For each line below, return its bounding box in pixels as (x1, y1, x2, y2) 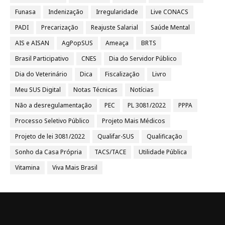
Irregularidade (96, 7, 138, 16)
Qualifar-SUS (97, 132, 134, 141)
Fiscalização (105, 69, 140, 78)
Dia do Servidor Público (109, 54, 177, 63)
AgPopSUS (62, 38, 93, 47)
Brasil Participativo (15, 54, 69, 63)
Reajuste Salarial (91, 23, 138, 32)
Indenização (48, 7, 83, 16)
